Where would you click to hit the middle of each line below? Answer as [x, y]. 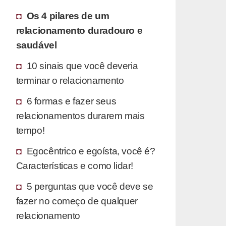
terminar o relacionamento [70, 80]
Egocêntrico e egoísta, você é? [91, 151]
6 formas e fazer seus [71, 101]
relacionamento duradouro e [79, 30]
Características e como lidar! [74, 165]
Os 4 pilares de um [68, 15]
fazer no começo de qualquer [77, 201]
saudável [36, 45]
